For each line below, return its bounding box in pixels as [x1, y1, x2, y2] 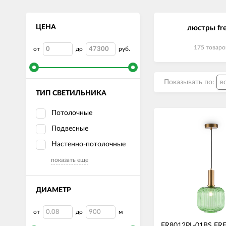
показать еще [51, 157, 88, 163]
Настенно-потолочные [51, 141, 126, 148]
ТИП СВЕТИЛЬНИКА [36, 90, 106, 97]
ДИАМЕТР [36, 187, 71, 194]
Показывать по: [164, 79, 216, 86]
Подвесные [51, 125, 88, 132]
